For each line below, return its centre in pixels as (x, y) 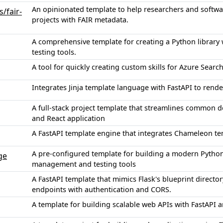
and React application (68, 118)
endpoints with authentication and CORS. (102, 190)
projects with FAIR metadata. (80, 20)
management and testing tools (84, 164)
